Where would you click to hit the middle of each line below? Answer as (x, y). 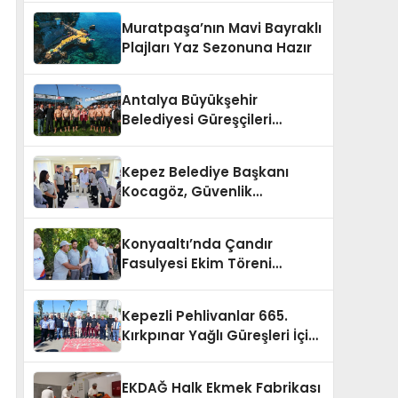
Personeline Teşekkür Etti (210, 211)
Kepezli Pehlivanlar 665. (205, 316)
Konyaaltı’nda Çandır (197, 244)
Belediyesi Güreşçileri (197, 120)
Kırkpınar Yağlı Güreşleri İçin (219, 336)
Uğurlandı (155, 355)
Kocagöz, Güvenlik (187, 192)
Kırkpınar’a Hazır (179, 139)
